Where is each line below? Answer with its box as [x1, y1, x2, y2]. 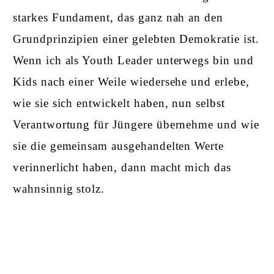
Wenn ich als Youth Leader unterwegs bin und [13, 54, 254, 67]
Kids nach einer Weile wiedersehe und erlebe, [13, 75, 250, 89]
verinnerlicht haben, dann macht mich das [13, 161, 232, 174]
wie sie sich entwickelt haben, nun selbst [13, 97, 225, 110]
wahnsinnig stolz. [13, 182, 105, 196]
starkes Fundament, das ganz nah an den [13, 11, 224, 24]
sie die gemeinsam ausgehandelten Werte [13, 139, 224, 153]
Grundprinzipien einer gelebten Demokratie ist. [13, 32, 259, 46]
